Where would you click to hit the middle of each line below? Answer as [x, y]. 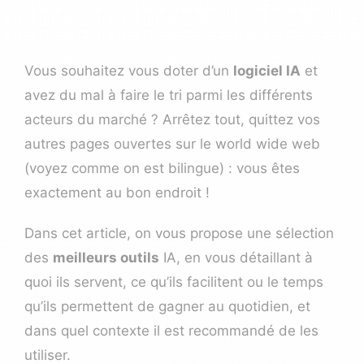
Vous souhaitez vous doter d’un [129, 70]
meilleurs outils [106, 257]
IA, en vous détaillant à [236, 257]
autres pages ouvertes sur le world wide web [172, 143]
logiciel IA [267, 70]
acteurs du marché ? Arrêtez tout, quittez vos [172, 119]
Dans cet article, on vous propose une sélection [179, 233]
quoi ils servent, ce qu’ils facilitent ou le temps [174, 282]
